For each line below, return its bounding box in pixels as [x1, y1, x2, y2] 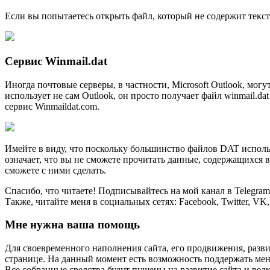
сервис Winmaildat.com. [5, 101, 99, 111]
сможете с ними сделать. [5, 165, 106, 175]
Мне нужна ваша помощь [5, 218, 140, 231]
